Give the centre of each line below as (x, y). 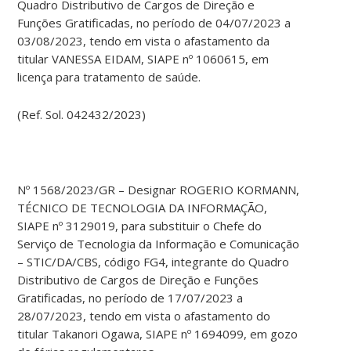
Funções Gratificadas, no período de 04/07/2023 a (154, 23)
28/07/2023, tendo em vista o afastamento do (144, 316)
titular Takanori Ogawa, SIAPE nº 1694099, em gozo (158, 334)
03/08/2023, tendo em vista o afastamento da (144, 41)
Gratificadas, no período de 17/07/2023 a (130, 298)
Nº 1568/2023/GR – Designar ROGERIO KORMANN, (159, 190)
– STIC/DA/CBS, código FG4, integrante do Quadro (154, 262)
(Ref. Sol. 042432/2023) (82, 115)
